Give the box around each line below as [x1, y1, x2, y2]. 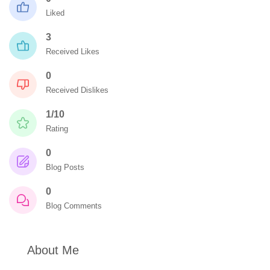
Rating [46, 124, 68, 133]
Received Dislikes [46, 86, 108, 95]
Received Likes [46, 47, 99, 56]
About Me [24, 243, 79, 257]
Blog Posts [46, 163, 84, 172]
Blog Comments [46, 201, 102, 210]
